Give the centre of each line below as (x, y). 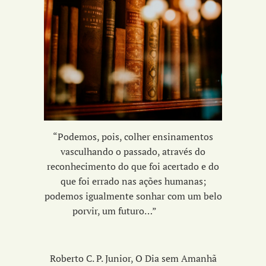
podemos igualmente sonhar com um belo (133, 196)
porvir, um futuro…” (133, 210)
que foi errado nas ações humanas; (133, 181)
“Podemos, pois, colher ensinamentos (133, 136)
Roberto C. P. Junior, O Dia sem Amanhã (133, 258)
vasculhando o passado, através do (133, 151)
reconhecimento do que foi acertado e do (133, 166)
